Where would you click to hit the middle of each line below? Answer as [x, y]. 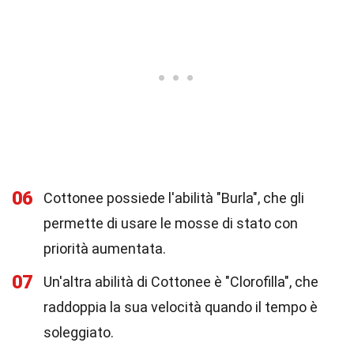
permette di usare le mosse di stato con [171, 223]
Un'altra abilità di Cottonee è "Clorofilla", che [181, 282]
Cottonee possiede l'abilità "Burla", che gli [174, 198]
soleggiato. [79, 332]
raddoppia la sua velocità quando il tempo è [181, 307]
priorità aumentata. [105, 249]
